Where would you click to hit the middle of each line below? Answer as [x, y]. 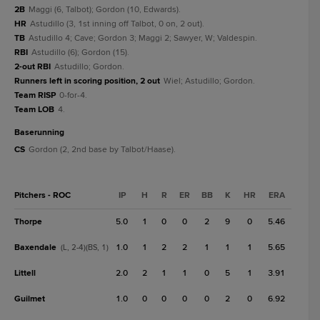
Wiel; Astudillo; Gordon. [209, 81]
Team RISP [35, 95]
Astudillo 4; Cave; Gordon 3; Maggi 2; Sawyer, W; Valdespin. [143, 38]
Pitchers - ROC [42, 195]
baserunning [42, 132]
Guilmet [30, 299]
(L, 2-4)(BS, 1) [85, 247]
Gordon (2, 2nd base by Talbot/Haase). [102, 150]
